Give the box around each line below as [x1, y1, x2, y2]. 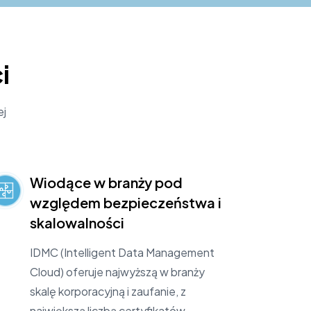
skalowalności [29, 213, 124, 231]
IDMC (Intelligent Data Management [29, 244, 215, 260]
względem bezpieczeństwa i [29, 193, 221, 211]
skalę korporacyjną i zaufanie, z [29, 283, 186, 299]
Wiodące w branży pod [29, 173, 183, 191]
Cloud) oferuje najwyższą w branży [29, 264, 205, 279]
